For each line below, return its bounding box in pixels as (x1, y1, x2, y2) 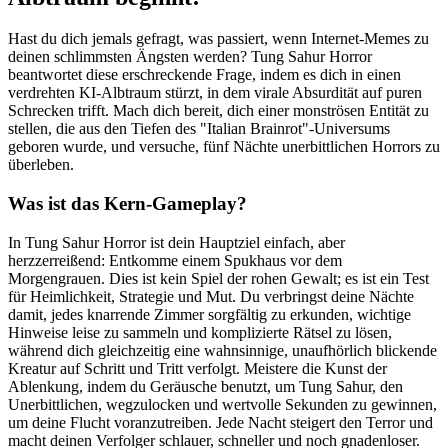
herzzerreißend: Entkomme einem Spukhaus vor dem (8, 251, 342, 269)
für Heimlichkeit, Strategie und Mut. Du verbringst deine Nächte (8, 287, 414, 305)
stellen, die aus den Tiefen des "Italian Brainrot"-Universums (8, 120, 390, 138)
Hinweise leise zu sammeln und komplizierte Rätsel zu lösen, (8, 323, 392, 341)
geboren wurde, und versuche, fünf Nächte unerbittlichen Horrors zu (8, 138, 440, 156)
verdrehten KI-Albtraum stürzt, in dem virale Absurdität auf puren (8, 84, 422, 102)
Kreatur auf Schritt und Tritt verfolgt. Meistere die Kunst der (8, 359, 387, 377)
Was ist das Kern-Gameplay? (8, 193, 247, 215)
